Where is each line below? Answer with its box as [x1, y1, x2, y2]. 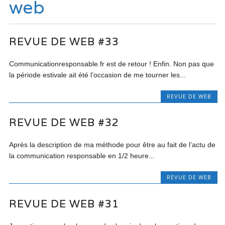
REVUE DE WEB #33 [9, 35, 120, 48]
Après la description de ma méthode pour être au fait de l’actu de [9, 141, 216, 149]
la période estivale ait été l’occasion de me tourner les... [9, 71, 186, 79]
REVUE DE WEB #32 [9, 116, 120, 130]
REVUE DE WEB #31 [9, 196, 120, 210]
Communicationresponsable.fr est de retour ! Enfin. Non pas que [9, 60, 214, 68]
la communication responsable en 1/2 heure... [9, 152, 155, 160]
